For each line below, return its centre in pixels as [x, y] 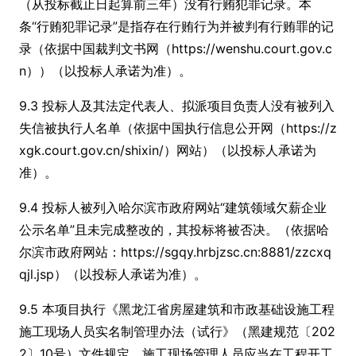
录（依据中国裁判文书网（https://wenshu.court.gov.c [176, 48]
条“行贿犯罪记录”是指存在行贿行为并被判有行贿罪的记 [176, 26]
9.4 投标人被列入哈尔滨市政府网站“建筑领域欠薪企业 [173, 207]
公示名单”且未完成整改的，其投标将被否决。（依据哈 [174, 230]
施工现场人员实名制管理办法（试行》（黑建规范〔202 [177, 331]
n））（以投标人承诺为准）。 [105, 71]
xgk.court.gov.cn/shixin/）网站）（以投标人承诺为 [168, 150]
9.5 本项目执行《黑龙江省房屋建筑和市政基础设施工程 [177, 309]
